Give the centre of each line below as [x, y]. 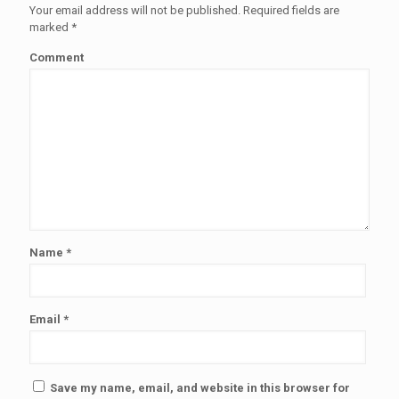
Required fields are [290, 10]
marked [50, 27]
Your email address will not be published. [135, 10]
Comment [57, 57]
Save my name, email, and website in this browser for [200, 387]
